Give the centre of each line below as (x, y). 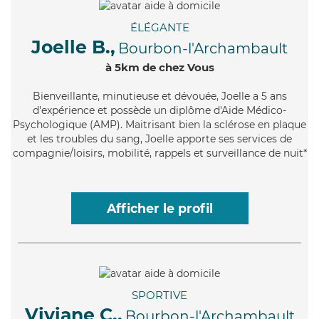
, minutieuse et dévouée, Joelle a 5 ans (192, 96)
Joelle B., (73, 47)
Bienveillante (65, 96)
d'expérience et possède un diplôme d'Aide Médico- (159, 111)
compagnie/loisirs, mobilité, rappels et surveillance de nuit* (159, 153)
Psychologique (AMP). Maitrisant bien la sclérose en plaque (159, 125)
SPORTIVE (159, 295)
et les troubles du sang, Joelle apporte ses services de (159, 139)
